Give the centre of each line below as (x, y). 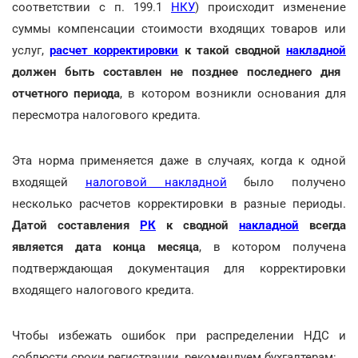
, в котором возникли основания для (233, 93)
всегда (322, 225)
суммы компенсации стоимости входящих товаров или (179, 28)
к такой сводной (233, 50)
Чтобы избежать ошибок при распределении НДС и (179, 335)
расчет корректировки (114, 50)
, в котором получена (272, 247)
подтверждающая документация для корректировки (179, 268)
